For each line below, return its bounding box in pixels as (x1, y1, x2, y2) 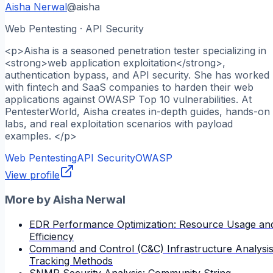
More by (5, 192, 53, 207)
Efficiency (29, 230, 74, 243)
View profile (5, 169, 60, 182)
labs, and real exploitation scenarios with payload (5, 118, 233, 130)
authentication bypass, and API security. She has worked (5, 69, 269, 82)
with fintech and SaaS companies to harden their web (5, 81, 253, 94)
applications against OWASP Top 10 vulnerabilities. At (5, 93, 252, 106)
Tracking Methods (29, 254, 113, 267)
